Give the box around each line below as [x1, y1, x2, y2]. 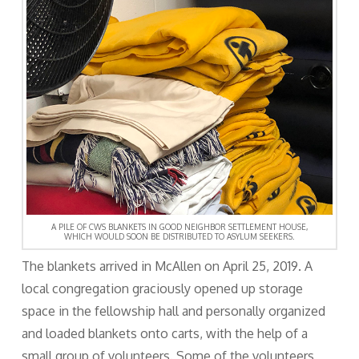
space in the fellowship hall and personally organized [21, 303, 325, 319]
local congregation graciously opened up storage [21, 280, 303, 296]
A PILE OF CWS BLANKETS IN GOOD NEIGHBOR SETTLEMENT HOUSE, [50, 222, 308, 232]
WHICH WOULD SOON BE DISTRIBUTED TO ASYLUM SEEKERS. [64, 232, 295, 242]
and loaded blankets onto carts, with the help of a [21, 325, 308, 341]
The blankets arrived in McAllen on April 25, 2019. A [21, 258, 313, 274]
